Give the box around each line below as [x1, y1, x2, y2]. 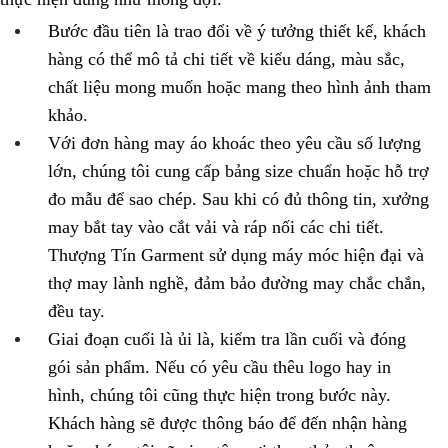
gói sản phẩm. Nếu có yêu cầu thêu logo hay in [48, 357, 391, 377]
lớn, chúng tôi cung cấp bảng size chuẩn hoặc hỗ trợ [48, 161, 429, 181]
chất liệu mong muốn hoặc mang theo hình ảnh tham [48, 77, 431, 97]
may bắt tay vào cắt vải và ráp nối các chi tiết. [48, 217, 384, 237]
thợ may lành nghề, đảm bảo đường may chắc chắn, [48, 273, 426, 293]
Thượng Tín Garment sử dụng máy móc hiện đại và [48, 245, 424, 265]
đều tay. [48, 301, 105, 321]
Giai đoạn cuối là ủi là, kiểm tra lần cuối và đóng [48, 329, 406, 349]
